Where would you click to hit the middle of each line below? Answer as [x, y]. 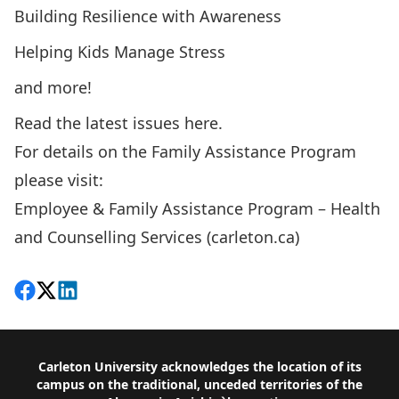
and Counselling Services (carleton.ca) [157, 237]
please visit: [59, 180]
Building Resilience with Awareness [148, 16]
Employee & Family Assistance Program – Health [197, 208]
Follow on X [78, 293]
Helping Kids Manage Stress [120, 52]
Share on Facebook [85, 293]
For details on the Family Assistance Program [185, 151]
